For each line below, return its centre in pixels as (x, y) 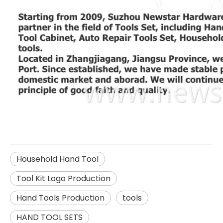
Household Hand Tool (57, 159)
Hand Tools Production (60, 198)
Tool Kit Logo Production (63, 178)
